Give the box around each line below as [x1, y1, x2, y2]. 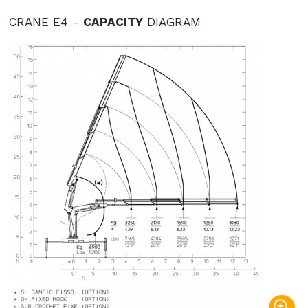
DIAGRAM [143, 15, 201, 30]
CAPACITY [83, 15, 144, 30]
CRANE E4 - [9, 15, 84, 30]
